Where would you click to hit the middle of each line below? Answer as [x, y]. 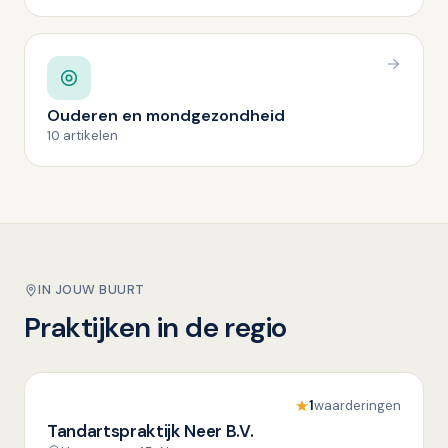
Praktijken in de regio [155, 327]
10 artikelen [82, 135]
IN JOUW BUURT [91, 289]
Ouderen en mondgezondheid [166, 115]
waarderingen [357, 405]
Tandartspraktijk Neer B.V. [150, 431]
